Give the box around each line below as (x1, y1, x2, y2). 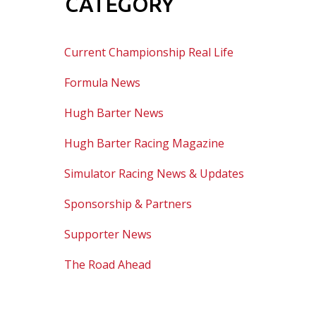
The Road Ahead (64, 257, 151, 273)
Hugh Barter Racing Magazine (64, 135, 224, 152)
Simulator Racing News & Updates (64, 166, 244, 182)
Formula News (64, 75, 140, 91)
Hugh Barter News (64, 105, 164, 121)
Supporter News (64, 226, 152, 243)
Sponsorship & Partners (64, 196, 192, 212)
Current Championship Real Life (64, 44, 233, 61)
